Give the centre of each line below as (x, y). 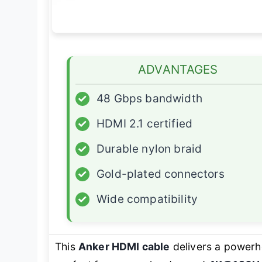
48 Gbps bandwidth (149, 99)
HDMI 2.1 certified (145, 124)
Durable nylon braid (149, 149)
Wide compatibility (147, 199)
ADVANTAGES (178, 70)
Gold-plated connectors (161, 174)
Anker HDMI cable (124, 247)
